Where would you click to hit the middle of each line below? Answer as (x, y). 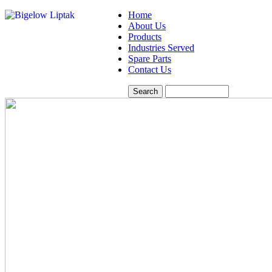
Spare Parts (150, 59)
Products (145, 37)
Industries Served (161, 48)
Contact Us (150, 70)
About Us (147, 26)
